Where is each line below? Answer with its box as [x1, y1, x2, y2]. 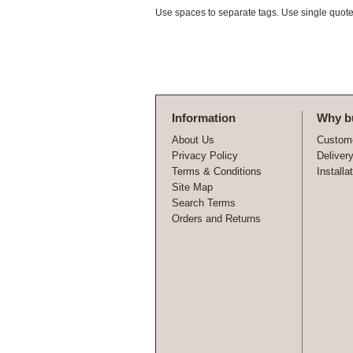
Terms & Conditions [172, 165, 262, 177]
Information [172, 111, 236, 124]
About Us [172, 134, 214, 146]
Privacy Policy [172, 150, 238, 162]
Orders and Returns [172, 213, 261, 225]
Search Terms [172, 197, 236, 209]
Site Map [172, 181, 213, 193]
